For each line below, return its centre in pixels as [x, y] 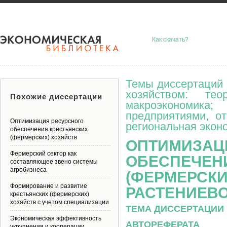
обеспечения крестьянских [49, 129]
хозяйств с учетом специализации [60, 202]
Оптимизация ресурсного [47, 121]
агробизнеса [28, 170]
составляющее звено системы [54, 162]
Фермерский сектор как [43, 154]
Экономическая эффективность [56, 218]
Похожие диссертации [56, 97]
